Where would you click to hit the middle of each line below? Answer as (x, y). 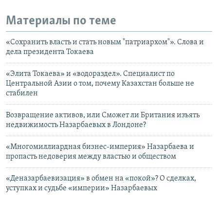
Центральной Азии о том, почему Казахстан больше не (100, 84)
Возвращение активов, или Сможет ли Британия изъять (103, 116)
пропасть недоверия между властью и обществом (91, 157)
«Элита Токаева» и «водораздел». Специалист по (90, 74)
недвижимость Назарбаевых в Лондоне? (76, 125)
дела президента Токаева (50, 52)
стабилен (22, 94)
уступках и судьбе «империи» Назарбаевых (82, 189)
